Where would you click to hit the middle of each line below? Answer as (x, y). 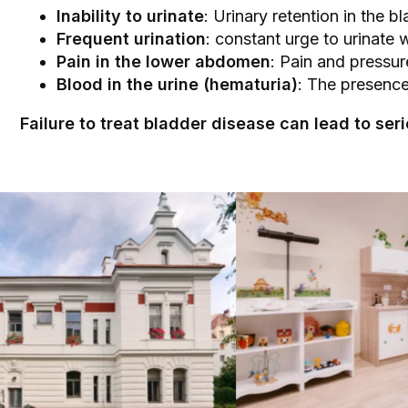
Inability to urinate (130, 16)
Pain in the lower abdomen (163, 61)
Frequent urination (131, 39)
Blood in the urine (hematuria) (177, 84)
